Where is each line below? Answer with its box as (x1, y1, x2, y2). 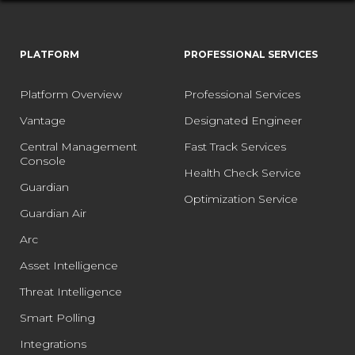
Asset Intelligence (20, 258, 118, 273)
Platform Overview (20, 86, 122, 101)
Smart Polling (20, 310, 95, 325)
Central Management (20, 139, 137, 154)
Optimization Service (184, 191, 298, 206)
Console (20, 153, 66, 168)
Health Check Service (184, 165, 301, 180)
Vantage (20, 113, 66, 128)
